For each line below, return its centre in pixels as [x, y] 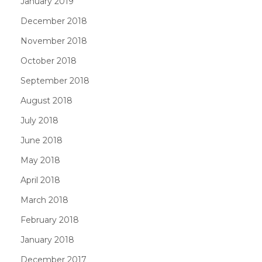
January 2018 [47, 239]
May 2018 [40, 160]
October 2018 [49, 61]
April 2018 [40, 180]
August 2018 [46, 100]
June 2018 [42, 140]
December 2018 [54, 21]
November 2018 [54, 41]
